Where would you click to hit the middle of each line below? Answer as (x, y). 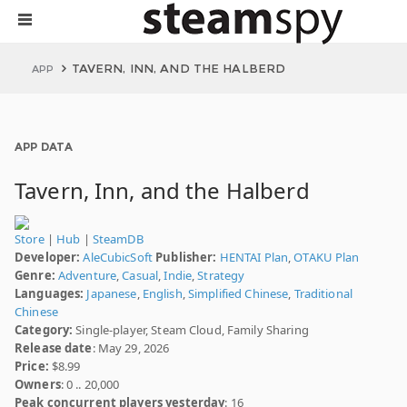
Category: (44, 330)
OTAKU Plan (327, 257)
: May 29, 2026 (131, 348)
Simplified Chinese (238, 293)
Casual (140, 275)
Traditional (323, 293)
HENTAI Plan (254, 257)
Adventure (87, 275)
